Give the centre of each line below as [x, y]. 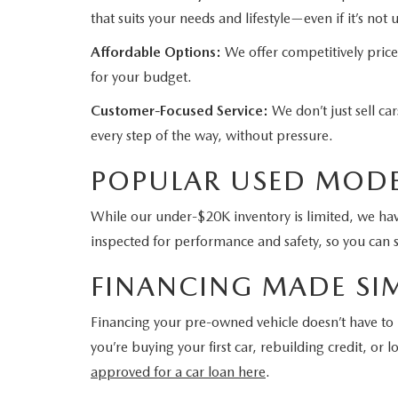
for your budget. [141, 77]
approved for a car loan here [178, 372]
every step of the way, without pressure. [212, 135]
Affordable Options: [156, 52]
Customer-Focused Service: [179, 111]
